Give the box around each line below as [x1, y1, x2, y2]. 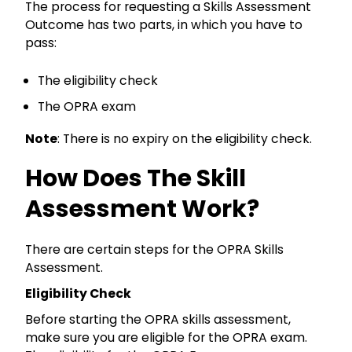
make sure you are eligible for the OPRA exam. [25, 328, 307, 347]
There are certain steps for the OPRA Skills [25, 240, 284, 259]
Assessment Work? [25, 192, 259, 226]
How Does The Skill [25, 162, 246, 196]
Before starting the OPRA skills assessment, [25, 310, 291, 329]
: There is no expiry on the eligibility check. [57, 130, 312, 148]
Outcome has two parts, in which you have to [25, 16, 302, 35]
